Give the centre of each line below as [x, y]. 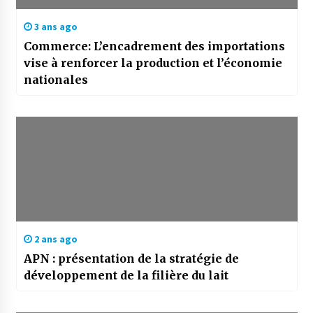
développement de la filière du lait [126, 276]
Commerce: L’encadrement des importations [154, 46]
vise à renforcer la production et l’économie [153, 63]
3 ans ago [54, 27]
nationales [56, 80]
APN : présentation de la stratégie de [131, 259]
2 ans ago [54, 239]
